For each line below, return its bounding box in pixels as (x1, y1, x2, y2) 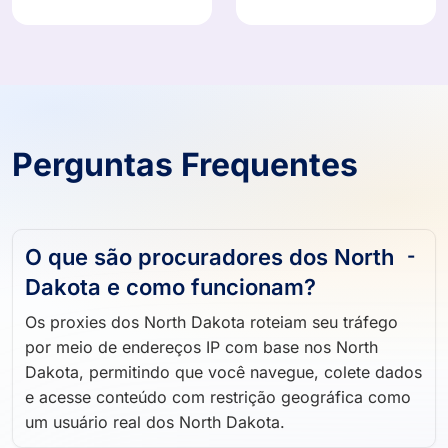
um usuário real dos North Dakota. (25, 419, 285, 440)
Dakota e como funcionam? (25, 281, 316, 308)
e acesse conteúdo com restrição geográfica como (25, 394, 411, 415)
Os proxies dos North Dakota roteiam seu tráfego (25, 319, 398, 340)
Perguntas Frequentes (12, 152, 358, 192)
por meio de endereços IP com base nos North (25, 344, 378, 365)
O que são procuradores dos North (25, 251, 394, 278)
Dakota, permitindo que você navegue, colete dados (25, 369, 422, 390)
